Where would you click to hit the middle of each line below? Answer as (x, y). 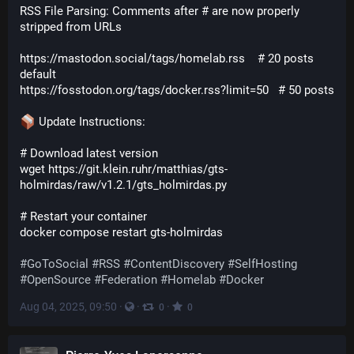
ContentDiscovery (177, 264)
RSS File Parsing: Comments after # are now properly (160, 11)
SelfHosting (266, 264)
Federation (129, 280)
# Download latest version (89, 153)
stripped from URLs (71, 27)
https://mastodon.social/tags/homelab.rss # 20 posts (167, 58)
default (38, 74)
